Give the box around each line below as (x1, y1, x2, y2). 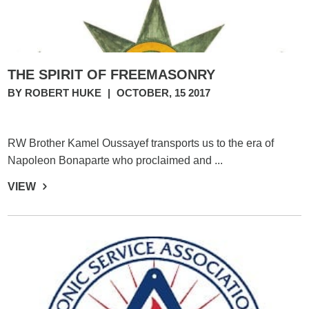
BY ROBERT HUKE (8, 87, 105, 99)
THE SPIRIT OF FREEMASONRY (8, 67, 216, 82)
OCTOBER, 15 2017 (117, 87, 211, 99)
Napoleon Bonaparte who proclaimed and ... (8, 154, 223, 166)
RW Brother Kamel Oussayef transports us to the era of (8, 137, 275, 149)
